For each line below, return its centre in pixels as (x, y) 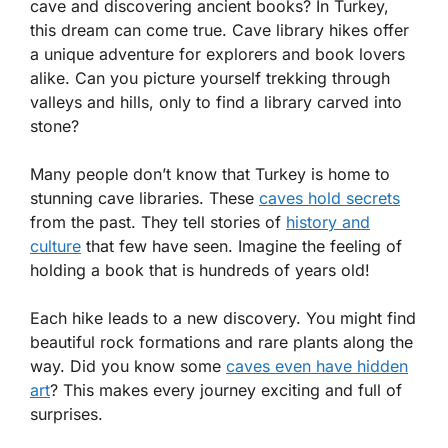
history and (328, 222)
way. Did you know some (128, 366)
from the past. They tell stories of (158, 222)
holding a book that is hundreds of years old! (200, 270)
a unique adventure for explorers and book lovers (217, 54)
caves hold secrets (329, 198)
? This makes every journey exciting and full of (226, 390)
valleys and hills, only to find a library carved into (216, 102)
